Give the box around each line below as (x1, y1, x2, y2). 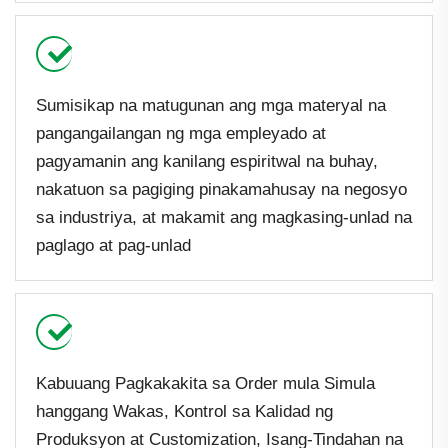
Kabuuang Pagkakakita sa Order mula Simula (36, 373, 375, 393)
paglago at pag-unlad (36, 235, 191, 255)
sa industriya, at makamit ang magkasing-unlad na (36, 207, 412, 227)
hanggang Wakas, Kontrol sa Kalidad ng (36, 401, 333, 421)
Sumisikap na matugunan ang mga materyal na (36, 95, 386, 115)
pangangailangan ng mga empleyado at (36, 123, 326, 143)
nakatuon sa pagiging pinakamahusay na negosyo (36, 179, 407, 199)
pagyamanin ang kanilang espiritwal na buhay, (36, 151, 378, 171)
